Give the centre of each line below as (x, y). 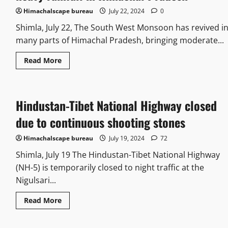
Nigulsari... (36, 180)
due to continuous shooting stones (100, 122)
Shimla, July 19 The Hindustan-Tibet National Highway (118, 155)
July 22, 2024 (126, 11)
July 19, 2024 (126, 138)
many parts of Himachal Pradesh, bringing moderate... (120, 40)
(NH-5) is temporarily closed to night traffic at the (110, 168)
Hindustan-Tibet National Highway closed (116, 106)
